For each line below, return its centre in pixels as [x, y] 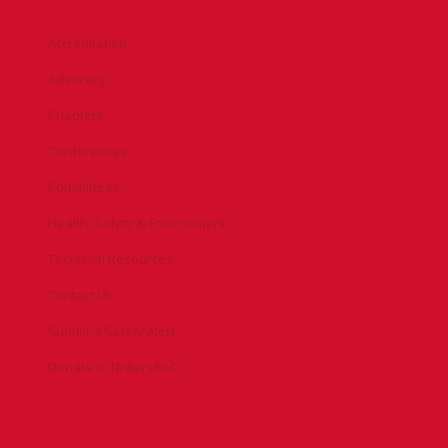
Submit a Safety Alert [111, 330]
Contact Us [80, 294]
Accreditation [87, 42]
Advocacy [77, 78]
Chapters [76, 114]
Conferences [87, 150]
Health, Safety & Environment [137, 222]
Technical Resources [110, 258]
